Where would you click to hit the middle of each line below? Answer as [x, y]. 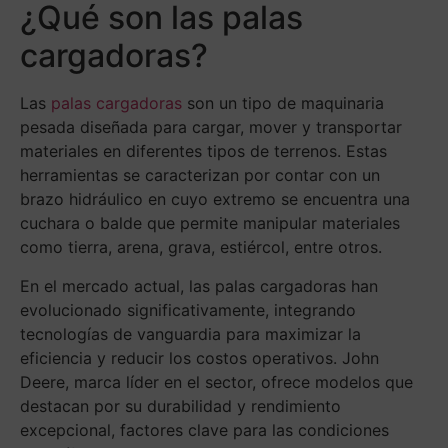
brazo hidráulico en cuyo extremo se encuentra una [215, 199]
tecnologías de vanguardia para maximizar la [190, 334]
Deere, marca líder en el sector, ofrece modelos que [216, 382]
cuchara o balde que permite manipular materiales [210, 223]
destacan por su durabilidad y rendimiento [180, 406]
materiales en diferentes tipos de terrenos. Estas [203, 151]
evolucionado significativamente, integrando [188, 310]
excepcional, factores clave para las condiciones [204, 430]
